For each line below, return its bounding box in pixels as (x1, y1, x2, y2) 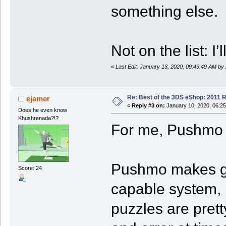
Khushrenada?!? (18, 115, 59, 121)
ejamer (26, 94, 50, 103)
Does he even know (18, 106, 67, 113)
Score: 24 (18, 164, 42, 171)
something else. (110, 3, 218, 20)
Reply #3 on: (131, 102, 165, 108)
